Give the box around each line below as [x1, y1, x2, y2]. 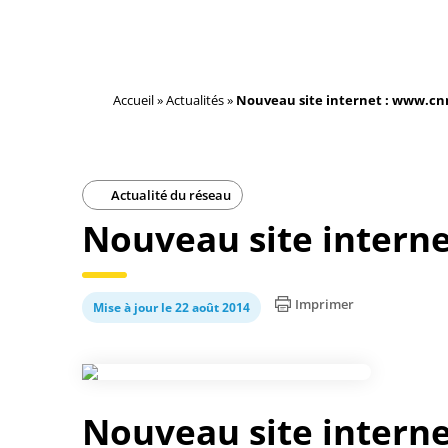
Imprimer [295, 295, 354, 313]
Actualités [166, 91, 224, 109]
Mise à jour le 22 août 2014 [93, 299, 250, 316]
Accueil [113, 91, 154, 109]
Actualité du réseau [108, 186, 231, 204]
